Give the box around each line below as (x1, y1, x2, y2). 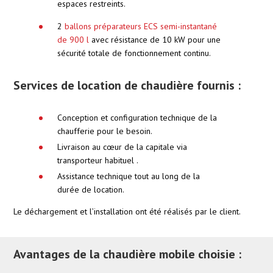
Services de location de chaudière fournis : (13, 77, 241, 93)
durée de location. (57, 183, 124, 195)
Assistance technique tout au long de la (57, 170, 200, 182)
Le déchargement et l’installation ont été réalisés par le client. (13, 205, 241, 217)
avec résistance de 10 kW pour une (89, 34, 221, 45)
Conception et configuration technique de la (57, 112, 217, 123)
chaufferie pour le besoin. (57, 125, 152, 136)
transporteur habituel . (57, 154, 138, 166)
